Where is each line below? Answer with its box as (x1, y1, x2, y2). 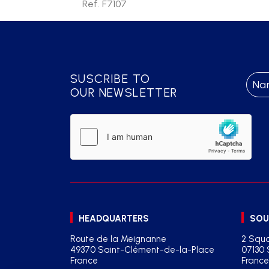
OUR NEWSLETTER (70, 85, 178, 100)
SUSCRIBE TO (70, 71, 151, 86)
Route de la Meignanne (70, 234, 166, 244)
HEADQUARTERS (79, 213, 149, 224)
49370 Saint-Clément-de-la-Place (70, 244, 214, 255)
